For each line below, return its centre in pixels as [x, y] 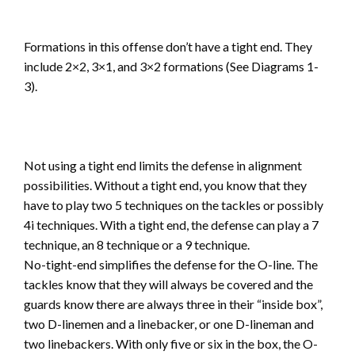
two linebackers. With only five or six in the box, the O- [171, 344]
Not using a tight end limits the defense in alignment [163, 166]
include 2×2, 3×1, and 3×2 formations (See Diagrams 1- [171, 67]
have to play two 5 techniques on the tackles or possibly [174, 205]
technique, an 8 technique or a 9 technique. [137, 245]
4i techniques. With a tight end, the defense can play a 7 [171, 225]
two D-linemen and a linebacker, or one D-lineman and [169, 324]
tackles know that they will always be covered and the [168, 284]
